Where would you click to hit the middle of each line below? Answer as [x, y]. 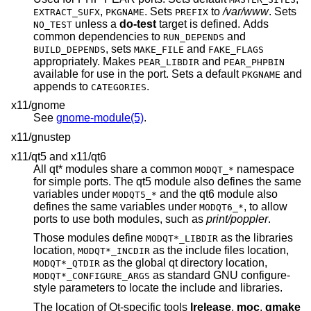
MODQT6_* [221, 207]
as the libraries [227, 238]
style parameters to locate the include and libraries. [158, 288]
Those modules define [90, 238]
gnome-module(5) [100, 118]
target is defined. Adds [212, 24]
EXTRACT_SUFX [67, 12]
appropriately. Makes [86, 61]
